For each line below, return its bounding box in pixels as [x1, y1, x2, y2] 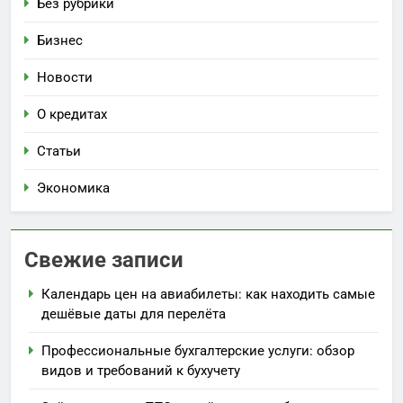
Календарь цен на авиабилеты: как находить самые [41, 285, 375, 302]
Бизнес [37, 31, 83, 49]
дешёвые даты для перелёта [41, 305, 226, 322]
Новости [37, 68, 93, 85]
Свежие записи [24, 246, 184, 273]
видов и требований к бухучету [41, 362, 240, 379]
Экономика [37, 179, 110, 196]
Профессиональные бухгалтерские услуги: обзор [41, 342, 354, 359]
